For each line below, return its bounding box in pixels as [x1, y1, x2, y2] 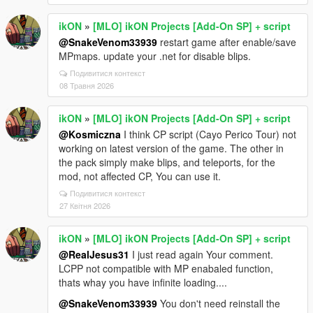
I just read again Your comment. [129, 247, 273, 261]
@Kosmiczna [59, 126, 121, 141]
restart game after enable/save [157, 34, 296, 49]
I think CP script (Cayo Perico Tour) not [121, 126, 296, 141]
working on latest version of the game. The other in [59, 140, 284, 155]
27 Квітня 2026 [59, 199, 110, 211]
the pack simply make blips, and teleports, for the [59, 154, 275, 169]
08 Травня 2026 [59, 79, 114, 91]
